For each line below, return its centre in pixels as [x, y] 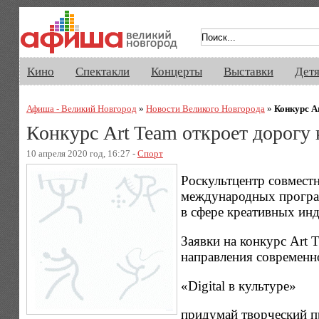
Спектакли [103, 72]
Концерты [177, 72]
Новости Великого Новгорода [205, 108]
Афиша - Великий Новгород [81, 108]
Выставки [249, 72]
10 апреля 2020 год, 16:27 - [82, 153]
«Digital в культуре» [238, 286]
